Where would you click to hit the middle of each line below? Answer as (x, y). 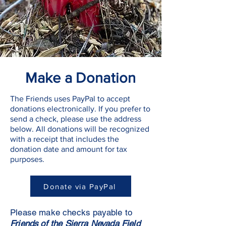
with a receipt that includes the (65, 139)
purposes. (29, 159)
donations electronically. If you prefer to (80, 109)
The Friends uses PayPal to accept (70, 99)
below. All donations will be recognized (80, 129)
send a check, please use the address (76, 119)
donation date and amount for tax (69, 149)
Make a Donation (81, 78)
